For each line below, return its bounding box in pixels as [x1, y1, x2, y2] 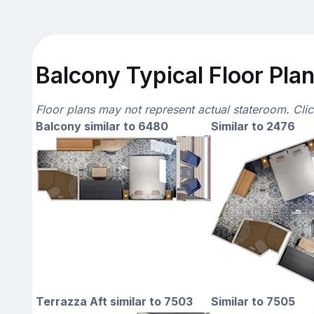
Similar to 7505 [210, 294, 295, 308]
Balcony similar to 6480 [35, 118, 168, 133]
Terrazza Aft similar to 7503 [35, 294, 193, 308]
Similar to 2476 [210, 118, 295, 133]
